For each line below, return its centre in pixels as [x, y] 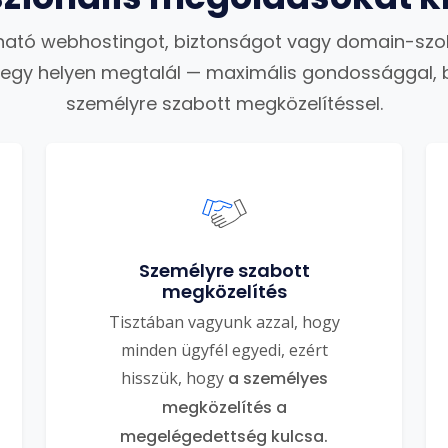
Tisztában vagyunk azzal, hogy [224, 322]
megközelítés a [224, 407]
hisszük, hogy [174, 378]
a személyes [277, 378]
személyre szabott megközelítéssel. [224, 103]
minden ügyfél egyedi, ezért [224, 350]
